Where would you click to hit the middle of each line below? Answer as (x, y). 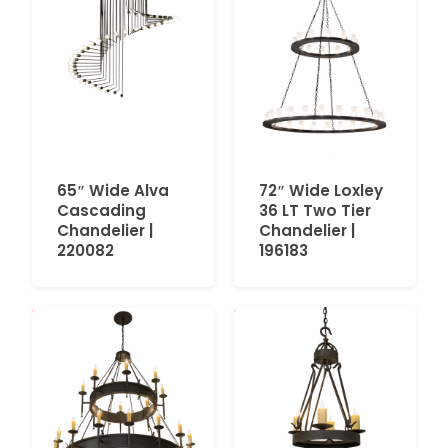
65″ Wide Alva (113, 190)
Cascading (101, 210)
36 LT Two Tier (315, 210)
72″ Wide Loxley (321, 190)
